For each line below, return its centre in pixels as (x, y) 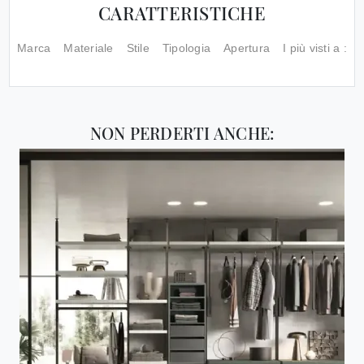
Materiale (89, 48)
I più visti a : (315, 48)
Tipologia (186, 48)
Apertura (247, 48)
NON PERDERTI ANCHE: (182, 132)
